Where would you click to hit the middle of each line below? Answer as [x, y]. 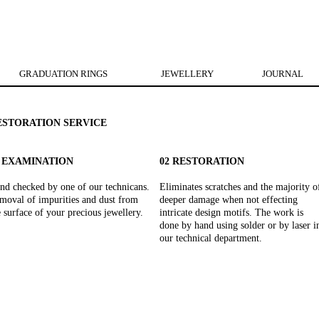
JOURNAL [282, 74]
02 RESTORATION [202, 161]
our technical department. [211, 238]
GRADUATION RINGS [64, 74]
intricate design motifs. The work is [231, 213]
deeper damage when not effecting [229, 200]
